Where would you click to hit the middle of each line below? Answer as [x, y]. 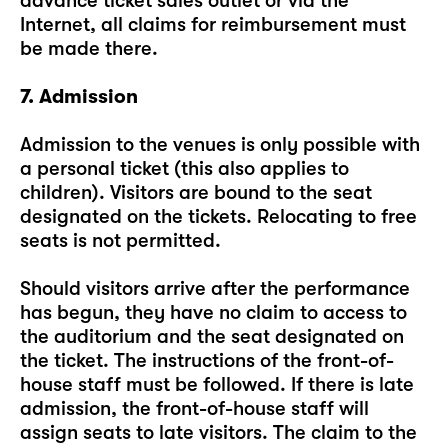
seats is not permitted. [120, 240]
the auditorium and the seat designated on [212, 336]
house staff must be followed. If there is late [217, 384]
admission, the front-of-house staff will [194, 408]
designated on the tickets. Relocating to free [218, 216]
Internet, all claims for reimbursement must [213, 24]
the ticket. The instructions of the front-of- [207, 360]
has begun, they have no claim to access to [213, 312]
